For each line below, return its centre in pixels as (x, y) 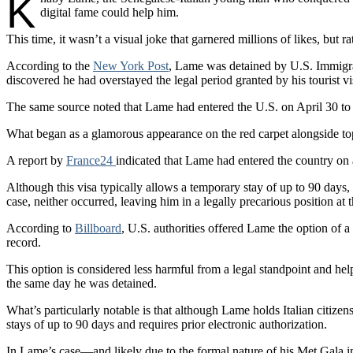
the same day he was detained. (82, 283)
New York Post (131, 65)
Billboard (98, 228)
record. (24, 242)
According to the (50, 65)
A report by (36, 160)
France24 (91, 160)
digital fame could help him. (109, 12)
